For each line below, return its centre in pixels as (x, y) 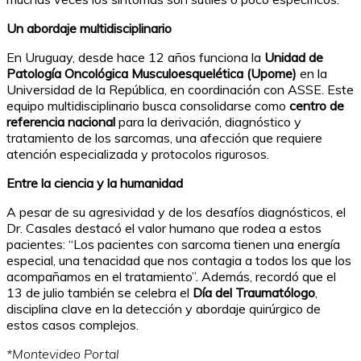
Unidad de (294, 58)
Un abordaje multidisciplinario (89, 29)
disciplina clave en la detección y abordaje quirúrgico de (164, 309)
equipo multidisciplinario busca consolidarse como (148, 106)
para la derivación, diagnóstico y (208, 122)
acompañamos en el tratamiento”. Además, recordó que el (171, 277)
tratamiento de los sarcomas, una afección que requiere (164, 138)
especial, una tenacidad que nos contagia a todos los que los (179, 261)
